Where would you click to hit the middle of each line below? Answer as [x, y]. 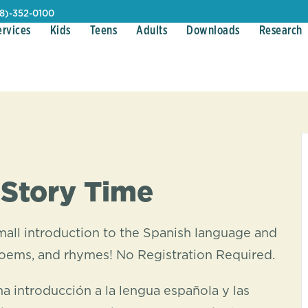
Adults [152, 31]
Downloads [213, 31]
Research [280, 31]
